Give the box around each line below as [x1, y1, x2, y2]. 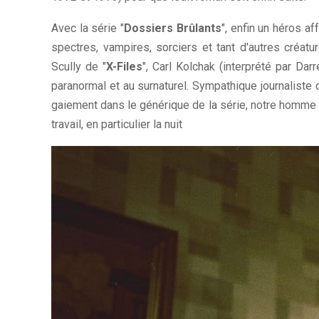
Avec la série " [51, 21, 125, 35]
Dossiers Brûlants [124, 21, 221, 35]
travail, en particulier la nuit [51, 117, 182, 131]
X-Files [106, 59, 142, 73]
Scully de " [51, 59, 106, 73]
